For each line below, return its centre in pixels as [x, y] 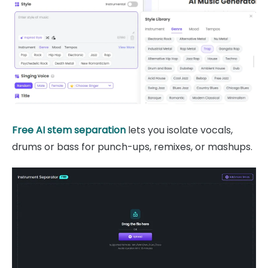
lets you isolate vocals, [179, 130]
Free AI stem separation [69, 130]
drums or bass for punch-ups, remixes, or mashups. [132, 147]
